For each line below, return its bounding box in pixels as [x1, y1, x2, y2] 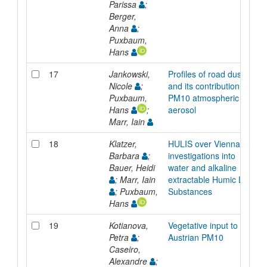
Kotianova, [108, 219, 148, 231]
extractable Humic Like [167, 173, 254, 185]
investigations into [167, 149, 235, 162]
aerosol [167, 103, 196, 116]
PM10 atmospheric [167, 91, 239, 104]
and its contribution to [167, 79, 249, 92]
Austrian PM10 [167, 231, 223, 243]
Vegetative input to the [167, 219, 252, 231]
